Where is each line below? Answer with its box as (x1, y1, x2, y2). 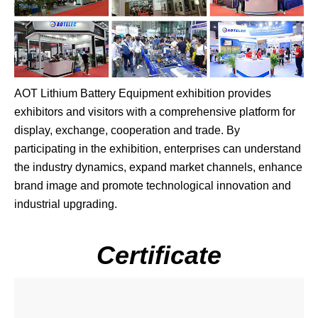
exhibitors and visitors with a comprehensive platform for (14, 105, 295, 118)
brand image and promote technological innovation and (14, 179, 291, 192)
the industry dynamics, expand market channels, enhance (14, 160, 302, 173)
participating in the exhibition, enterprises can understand (14, 142, 301, 155)
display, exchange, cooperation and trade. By (14, 124, 240, 136)
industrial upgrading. (14, 197, 117, 210)
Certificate (97, 240, 221, 270)
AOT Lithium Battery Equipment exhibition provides (14, 87, 271, 99)
